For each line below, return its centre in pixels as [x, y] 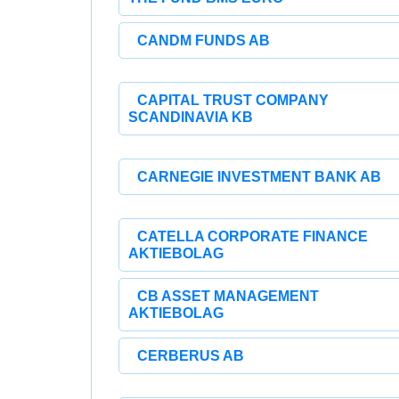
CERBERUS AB [191, 356]
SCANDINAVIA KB [191, 117]
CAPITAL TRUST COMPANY [233, 100]
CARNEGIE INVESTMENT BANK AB [259, 177]
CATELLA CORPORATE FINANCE [252, 236]
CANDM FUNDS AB [204, 41]
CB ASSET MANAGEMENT [228, 296]
